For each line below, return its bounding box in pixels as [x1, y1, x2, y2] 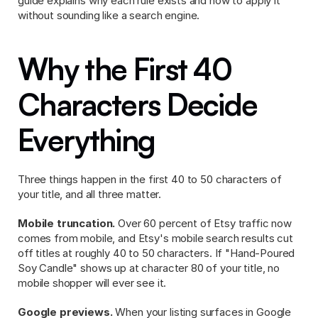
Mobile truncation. [18, 216, 116, 230]
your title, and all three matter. [18, 187, 162, 201]
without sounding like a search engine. [18, 9, 200, 22]
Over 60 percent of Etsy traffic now [115, 216, 292, 230]
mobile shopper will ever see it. [18, 276, 167, 290]
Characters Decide [18, 86, 258, 123]
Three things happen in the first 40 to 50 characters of [18, 172, 282, 186]
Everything [18, 121, 155, 158]
